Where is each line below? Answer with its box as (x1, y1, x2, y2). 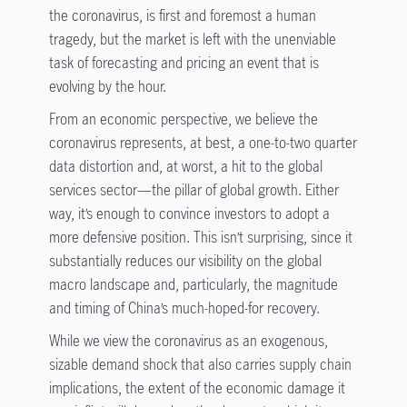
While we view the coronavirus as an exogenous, (48, 331, 328, 351)
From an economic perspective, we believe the (48, 109, 318, 129)
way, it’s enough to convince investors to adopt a (48, 203, 330, 223)
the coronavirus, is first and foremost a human (48, 5, 316, 25)
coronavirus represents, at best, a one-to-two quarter (48, 133, 357, 153)
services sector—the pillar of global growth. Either (48, 180, 339, 200)
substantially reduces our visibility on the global (48, 251, 322, 271)
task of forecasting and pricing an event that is (48, 53, 319, 73)
